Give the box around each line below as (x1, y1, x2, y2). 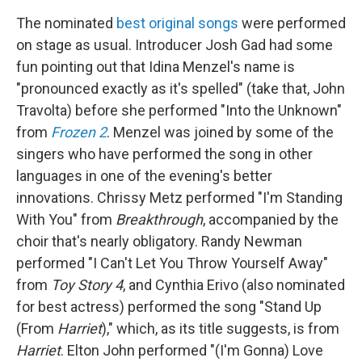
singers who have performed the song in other (16, 145, 313, 163)
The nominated (16, 15, 116, 32)
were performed (238, 15, 346, 32)
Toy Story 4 (51, 276, 123, 294)
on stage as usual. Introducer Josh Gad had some (16, 36, 333, 54)
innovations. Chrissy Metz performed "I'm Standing (16, 189, 343, 207)
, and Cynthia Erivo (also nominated (123, 276, 345, 294)
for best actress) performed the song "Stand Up (16, 298, 322, 316)
